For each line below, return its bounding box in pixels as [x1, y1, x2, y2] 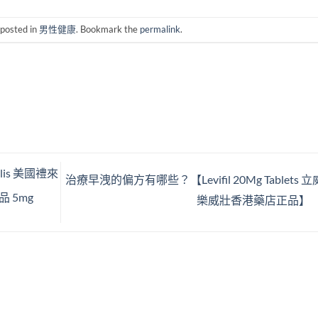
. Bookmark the [76, 23, 141, 35]
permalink [140, 23, 181, 35]
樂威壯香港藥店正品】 [196, 192, 312, 207]
